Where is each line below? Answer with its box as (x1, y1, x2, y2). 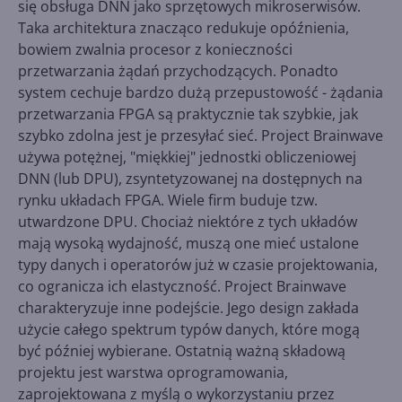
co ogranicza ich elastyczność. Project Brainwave (18, 275, 346, 296)
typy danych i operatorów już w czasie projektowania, (18, 254, 378, 275)
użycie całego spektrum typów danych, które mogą (18, 319, 360, 339)
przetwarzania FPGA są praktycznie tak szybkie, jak (18, 103, 358, 124)
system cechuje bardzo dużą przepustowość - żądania (18, 82, 383, 102)
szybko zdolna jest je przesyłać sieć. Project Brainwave (18, 125, 383, 145)
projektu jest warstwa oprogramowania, (18, 362, 288, 382)
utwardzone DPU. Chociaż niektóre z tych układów (18, 211, 357, 232)
